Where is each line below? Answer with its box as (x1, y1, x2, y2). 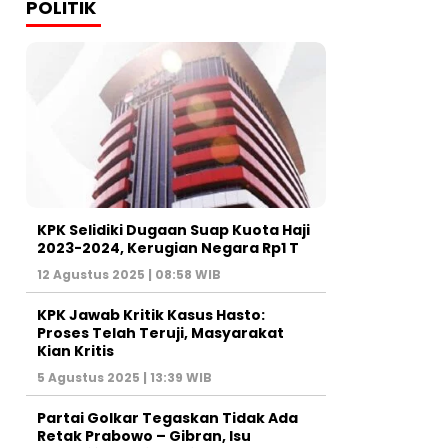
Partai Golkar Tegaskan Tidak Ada (37, 408, 298, 429)
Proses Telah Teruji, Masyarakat (37, 323, 284, 344)
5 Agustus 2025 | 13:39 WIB (37, 369, 212, 387)
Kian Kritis (37, 341, 114, 362)
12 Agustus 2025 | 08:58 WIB (37, 266, 221, 284)
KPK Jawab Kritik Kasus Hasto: (37, 305, 265, 326)
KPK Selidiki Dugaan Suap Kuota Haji (37, 220, 310, 241)
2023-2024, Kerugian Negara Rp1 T (37, 238, 299, 259)
